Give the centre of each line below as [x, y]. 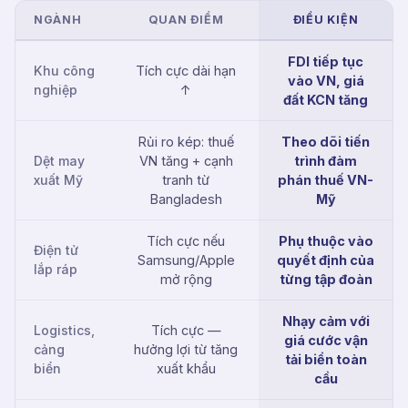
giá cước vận [326, 340]
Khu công [64, 70]
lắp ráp [56, 269]
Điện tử [56, 250]
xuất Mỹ [58, 179]
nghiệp [56, 89]
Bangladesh [186, 199]
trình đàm [326, 160]
